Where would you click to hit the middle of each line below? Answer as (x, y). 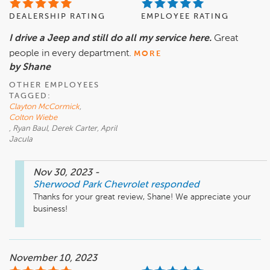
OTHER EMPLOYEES (54, 86)
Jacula (21, 140)
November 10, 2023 (53, 259)
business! (50, 209)
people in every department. (71, 54)
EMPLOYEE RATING (185, 17)
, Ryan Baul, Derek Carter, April (63, 129)
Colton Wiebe (33, 118)
